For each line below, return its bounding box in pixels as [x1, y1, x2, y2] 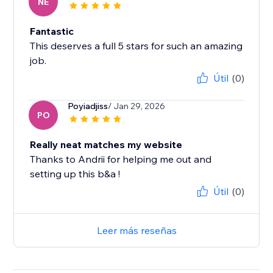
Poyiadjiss [68, 101, 108, 112]
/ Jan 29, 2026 [108, 101, 166, 112]
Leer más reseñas [96, 224, 177, 237]
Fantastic [30, 25, 74, 38]
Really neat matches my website [30, 138, 183, 151]
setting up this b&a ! [30, 168, 121, 180]
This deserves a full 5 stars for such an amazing [30, 40, 243, 52]
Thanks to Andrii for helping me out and [30, 153, 212, 166]
